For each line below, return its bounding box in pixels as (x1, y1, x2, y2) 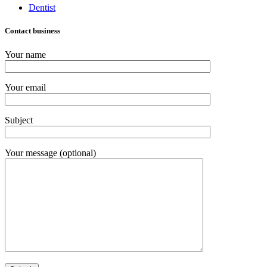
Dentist (29, 2, 55, 13)
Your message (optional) (5, 147, 96, 158)
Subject (5, 114, 33, 125)
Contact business (5, 26, 60, 36)
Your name (5, 49, 46, 60)
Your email (5, 82, 46, 92)
